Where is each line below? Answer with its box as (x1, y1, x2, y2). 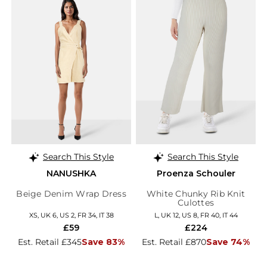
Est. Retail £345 (18, 236, 82, 247)
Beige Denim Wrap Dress (16, 188, 126, 199)
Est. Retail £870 (142, 236, 206, 247)
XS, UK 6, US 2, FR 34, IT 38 (29, 210, 114, 219)
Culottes (178, 197, 214, 208)
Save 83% (82, 236, 125, 247)
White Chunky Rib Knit (146, 188, 246, 199)
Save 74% (206, 236, 250, 247)
